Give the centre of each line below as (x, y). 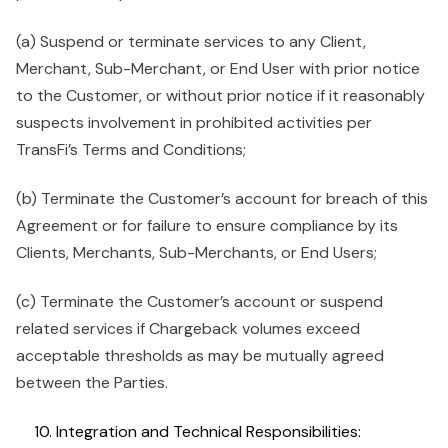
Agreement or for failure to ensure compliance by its (207, 225)
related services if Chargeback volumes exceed (188, 328)
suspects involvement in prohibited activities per (194, 122)
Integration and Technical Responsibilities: (208, 431)
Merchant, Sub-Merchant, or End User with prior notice (218, 68)
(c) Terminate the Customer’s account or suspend (199, 301)
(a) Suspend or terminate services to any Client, (191, 41)
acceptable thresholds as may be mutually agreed (200, 355)
